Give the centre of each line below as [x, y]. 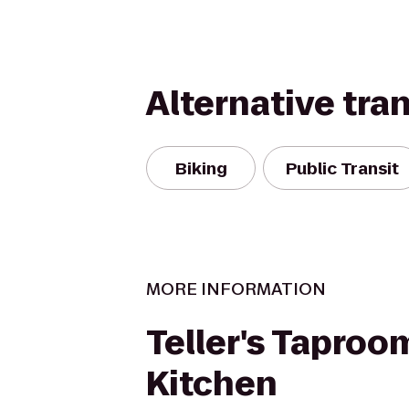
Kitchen [212, 384]
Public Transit [342, 168]
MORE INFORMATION [236, 289]
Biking [201, 168]
